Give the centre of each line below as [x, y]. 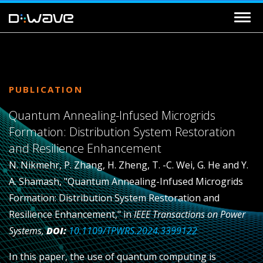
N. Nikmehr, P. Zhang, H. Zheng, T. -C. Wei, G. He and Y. [129, 165]
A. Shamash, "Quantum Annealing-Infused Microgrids [126, 181]
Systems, [28, 230]
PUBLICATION [46, 89]
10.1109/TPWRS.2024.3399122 [133, 230]
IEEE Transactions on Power [190, 214]
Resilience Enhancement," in [71, 214]
